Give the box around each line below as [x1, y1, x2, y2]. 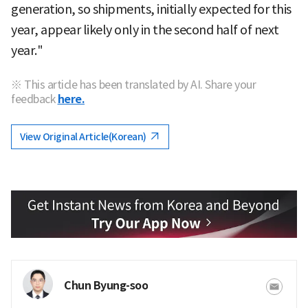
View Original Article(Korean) [20, 131, 148, 144]
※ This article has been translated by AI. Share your [11, 78, 256, 92]
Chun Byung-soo [64, 278, 148, 294]
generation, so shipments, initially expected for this [11, 1, 291, 18]
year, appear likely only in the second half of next [11, 22, 279, 38]
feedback [11, 92, 55, 107]
